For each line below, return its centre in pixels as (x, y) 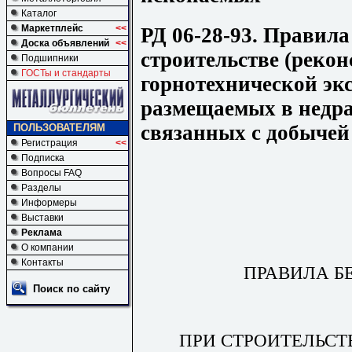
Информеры (49, 203)
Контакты (42, 262)
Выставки (42, 218)
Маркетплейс (52, 28)
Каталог (39, 13)
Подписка (43, 158)
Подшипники (50, 58)
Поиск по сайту (71, 289)
